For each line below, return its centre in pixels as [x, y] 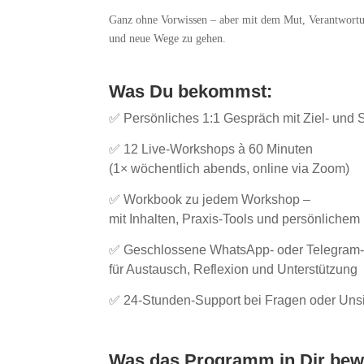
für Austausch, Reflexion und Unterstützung [234, 270]
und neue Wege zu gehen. [168, 38]
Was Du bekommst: [193, 92]
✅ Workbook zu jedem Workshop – [210, 200]
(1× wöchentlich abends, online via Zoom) [230, 169]
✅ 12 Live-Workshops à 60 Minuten [211, 149]
